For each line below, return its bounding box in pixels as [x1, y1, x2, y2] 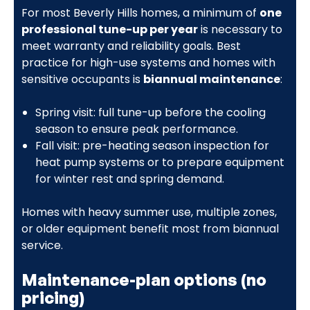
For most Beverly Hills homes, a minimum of [21, 4, 259, 21]
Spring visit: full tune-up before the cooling [35, 104, 266, 120]
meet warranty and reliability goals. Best [21, 37, 241, 54]
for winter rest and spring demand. [35, 170, 224, 187]
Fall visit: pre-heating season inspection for [35, 137, 269, 154]
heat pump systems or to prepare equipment [35, 154, 284, 170]
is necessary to [197, 21, 282, 37]
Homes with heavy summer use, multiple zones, [21, 203, 277, 220]
